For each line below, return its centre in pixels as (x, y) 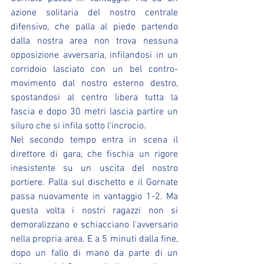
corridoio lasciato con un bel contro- (94, 70)
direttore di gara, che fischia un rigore (94, 154)
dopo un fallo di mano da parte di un (94, 253)
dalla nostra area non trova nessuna (94, 41)
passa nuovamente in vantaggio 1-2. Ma (94, 197)
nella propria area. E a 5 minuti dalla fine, (94, 239)
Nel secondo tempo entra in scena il (94, 140)
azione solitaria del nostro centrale (94, 13)
